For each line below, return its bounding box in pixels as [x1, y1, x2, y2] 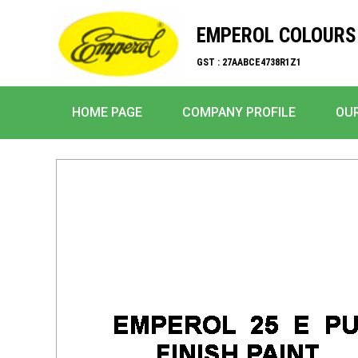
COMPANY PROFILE [182, 105, 296, 120]
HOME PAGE [72, 105, 142, 120]
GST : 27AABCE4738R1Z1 [197, 57, 302, 68]
